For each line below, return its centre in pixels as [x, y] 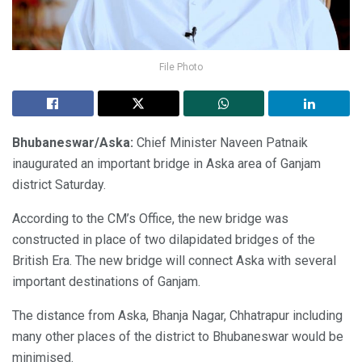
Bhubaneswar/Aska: [73, 142]
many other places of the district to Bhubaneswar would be [178, 336]
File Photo [181, 67]
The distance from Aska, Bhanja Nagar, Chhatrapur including [177, 315]
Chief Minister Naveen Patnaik [221, 142]
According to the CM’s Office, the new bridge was [150, 218]
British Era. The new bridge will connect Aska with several [174, 260]
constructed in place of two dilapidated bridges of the [164, 239]
